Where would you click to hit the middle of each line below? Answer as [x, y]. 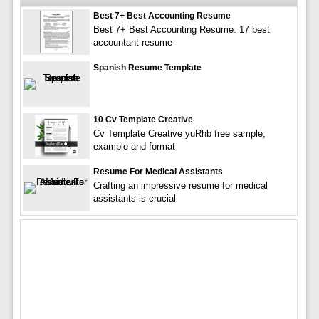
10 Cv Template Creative [143, 119]
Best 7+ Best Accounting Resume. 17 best [181, 29]
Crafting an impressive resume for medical [180, 185]
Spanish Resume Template [147, 67]
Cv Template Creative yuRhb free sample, [179, 133]
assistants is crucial [134, 198]
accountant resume [132, 42]
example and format [134, 146]
